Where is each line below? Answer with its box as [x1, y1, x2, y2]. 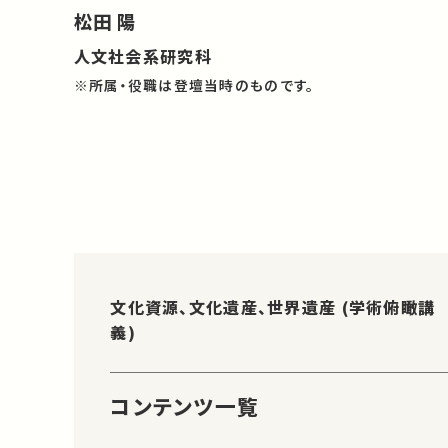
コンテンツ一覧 [110, 391, 260, 422]
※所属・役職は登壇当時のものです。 [73, 74, 315, 95]
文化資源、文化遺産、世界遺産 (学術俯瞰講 [110, 294, 436, 319]
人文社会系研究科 [73, 44, 212, 69]
